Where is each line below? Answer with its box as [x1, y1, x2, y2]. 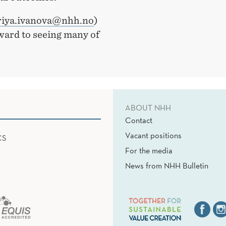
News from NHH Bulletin [125, 160, 208, 171]
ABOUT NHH [125, 102, 171, 113]
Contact [125, 115, 152, 126]
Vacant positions [125, 130, 182, 141]
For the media [125, 145, 173, 156]
